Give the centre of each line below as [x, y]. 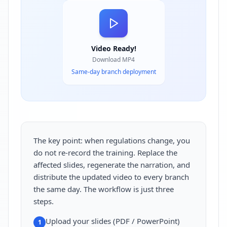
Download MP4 [113, 59]
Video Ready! [113, 48]
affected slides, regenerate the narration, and [112, 164]
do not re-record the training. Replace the [105, 152]
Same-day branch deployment [113, 71]
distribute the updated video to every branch [111, 177]
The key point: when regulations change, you [112, 140]
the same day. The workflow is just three [104, 189]
